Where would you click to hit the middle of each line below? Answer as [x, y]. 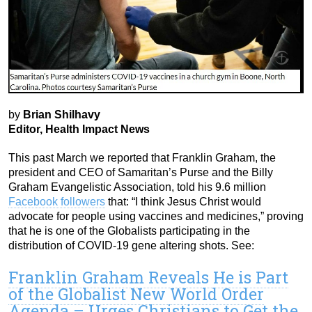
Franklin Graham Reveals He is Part [148, 278]
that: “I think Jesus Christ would [183, 202]
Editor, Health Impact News [79, 130]
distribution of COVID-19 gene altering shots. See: [131, 246]
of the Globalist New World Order [136, 294]
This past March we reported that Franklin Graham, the [142, 158]
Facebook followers [57, 202]
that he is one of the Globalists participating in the [129, 231]
